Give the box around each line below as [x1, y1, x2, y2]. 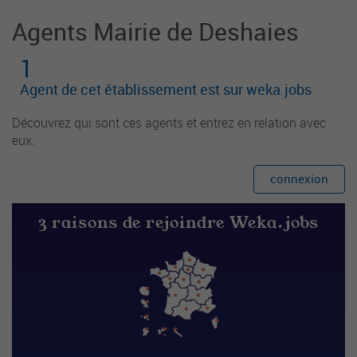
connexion [270, 171, 328, 186]
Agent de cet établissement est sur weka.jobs [20, 80, 312, 99]
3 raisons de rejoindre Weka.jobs [37, 211, 320, 234]
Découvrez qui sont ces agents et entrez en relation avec [12, 114, 326, 131]
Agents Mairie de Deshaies [12, 15, 299, 48]
